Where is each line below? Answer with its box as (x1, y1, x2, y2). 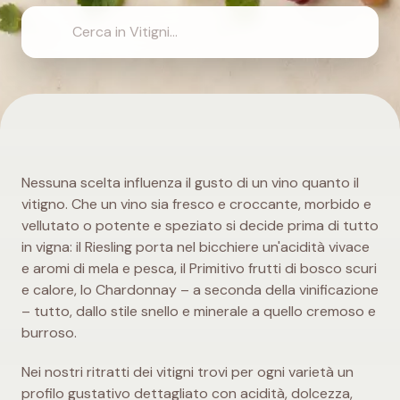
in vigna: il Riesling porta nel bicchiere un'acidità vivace (21, 237, 370, 256)
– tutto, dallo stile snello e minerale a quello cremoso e (21, 302, 376, 321)
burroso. (21, 323, 77, 342)
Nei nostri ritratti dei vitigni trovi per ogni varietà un (21, 362, 354, 381)
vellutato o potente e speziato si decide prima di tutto (21, 216, 379, 235)
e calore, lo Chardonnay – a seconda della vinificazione (21, 280, 379, 299)
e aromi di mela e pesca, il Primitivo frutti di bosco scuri (21, 259, 377, 278)
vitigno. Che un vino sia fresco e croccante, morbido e (21, 195, 371, 213)
